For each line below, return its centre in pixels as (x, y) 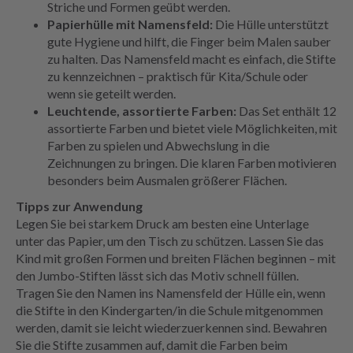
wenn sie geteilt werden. (111, 94)
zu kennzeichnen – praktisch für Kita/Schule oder (178, 76)
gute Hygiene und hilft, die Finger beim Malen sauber (189, 42)
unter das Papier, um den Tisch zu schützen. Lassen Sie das (170, 241)
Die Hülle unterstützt (271, 24)
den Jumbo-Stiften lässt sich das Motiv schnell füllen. (157, 276)
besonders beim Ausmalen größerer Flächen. (167, 180)
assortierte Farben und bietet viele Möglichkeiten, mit (192, 128)
